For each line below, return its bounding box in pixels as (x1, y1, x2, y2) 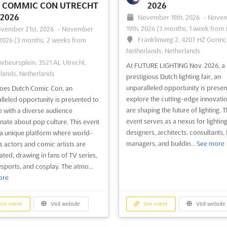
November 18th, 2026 (138, 14, 202, 21)
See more (196, 140, 224, 147)
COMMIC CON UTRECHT (2, 1, 98, 11)
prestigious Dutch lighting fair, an (126, 73, 221, 81)
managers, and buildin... (126, 140, 197, 147)
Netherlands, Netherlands (126, 47, 200, 55)
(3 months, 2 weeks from (14, 36, 86, 44)
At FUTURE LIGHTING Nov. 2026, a (126, 62, 225, 69)
